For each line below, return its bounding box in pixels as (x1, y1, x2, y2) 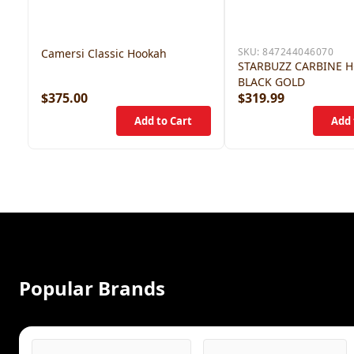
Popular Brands (19, 275, 165, 301)
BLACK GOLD (237, 74, 305, 89)
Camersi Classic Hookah (41, 46, 167, 61)
